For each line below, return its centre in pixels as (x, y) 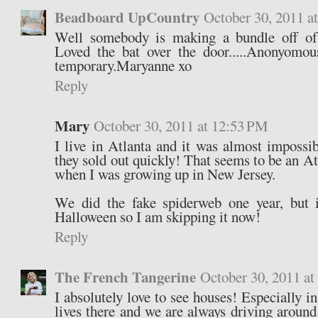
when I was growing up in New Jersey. (165, 174)
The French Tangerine (126, 277)
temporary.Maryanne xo (124, 66)
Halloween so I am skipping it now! (158, 217)
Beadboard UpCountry (127, 17)
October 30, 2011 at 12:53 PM (181, 126)
